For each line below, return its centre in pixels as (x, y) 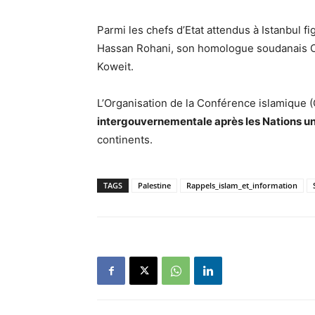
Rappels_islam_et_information (242, 185)
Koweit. (115, 66)
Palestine (154, 185)
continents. (125, 140)
